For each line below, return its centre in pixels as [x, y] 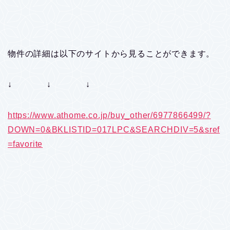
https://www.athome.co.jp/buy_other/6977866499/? [109, 115]
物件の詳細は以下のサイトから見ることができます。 [111, 53]
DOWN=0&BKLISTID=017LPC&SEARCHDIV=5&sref [114, 129]
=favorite [25, 144]
